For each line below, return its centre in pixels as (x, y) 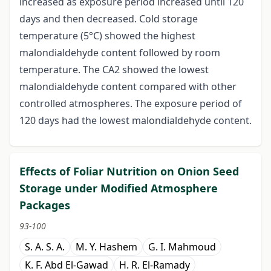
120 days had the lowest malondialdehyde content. (135, 121)
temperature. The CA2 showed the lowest (114, 70)
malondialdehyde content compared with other (128, 87)
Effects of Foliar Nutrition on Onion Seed (129, 171)
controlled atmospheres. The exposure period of (131, 104)
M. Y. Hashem (106, 247)
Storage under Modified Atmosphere (119, 188)
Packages (45, 205)
